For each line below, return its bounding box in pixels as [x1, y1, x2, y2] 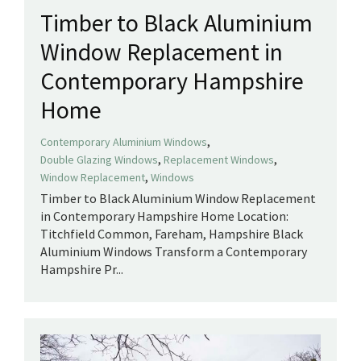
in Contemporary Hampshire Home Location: [40, 207, 288, 224]
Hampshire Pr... [40, 260, 123, 277]
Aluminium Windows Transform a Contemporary [40, 243, 307, 259]
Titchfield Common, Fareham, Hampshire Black [40, 225, 303, 242]
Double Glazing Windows [40, 151, 158, 167]
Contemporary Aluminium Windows [40, 134, 207, 149]
